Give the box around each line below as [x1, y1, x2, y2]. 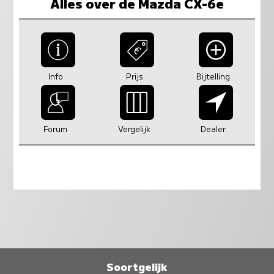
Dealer [201, 122, 226, 135]
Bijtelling [196, 70, 231, 83]
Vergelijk [118, 122, 151, 135]
